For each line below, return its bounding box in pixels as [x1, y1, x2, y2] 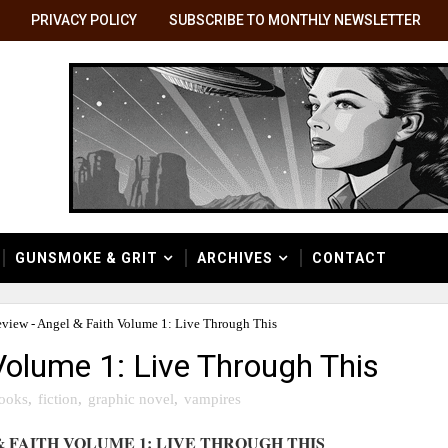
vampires [184, 390, 241, 407]
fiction [38, 390, 78, 407]
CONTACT [312, 250, 387, 266]
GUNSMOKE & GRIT [15, 250, 158, 266]
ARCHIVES [197, 250, 273, 266]
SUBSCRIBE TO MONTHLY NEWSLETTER [169, 12, 421, 28]
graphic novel [88, 390, 174, 407]
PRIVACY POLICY [31, 12, 137, 28]
